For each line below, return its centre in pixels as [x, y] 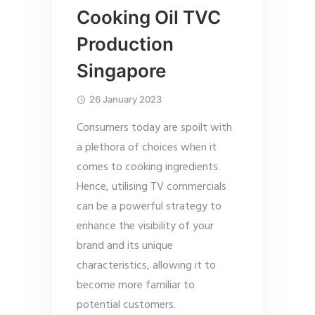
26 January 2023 [126, 99]
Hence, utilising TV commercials [152, 187]
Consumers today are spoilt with [154, 128]
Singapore [121, 71]
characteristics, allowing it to [146, 266]
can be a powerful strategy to [149, 207]
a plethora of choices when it [147, 148]
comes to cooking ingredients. [148, 168]
